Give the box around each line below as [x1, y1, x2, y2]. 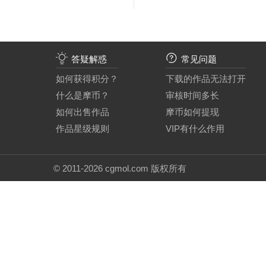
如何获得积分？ [56, 74, 118, 84]
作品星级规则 [56, 123, 109, 134]
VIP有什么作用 [166, 123, 224, 134]
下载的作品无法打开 [166, 74, 246, 84]
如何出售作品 [56, 107, 109, 117]
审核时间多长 [166, 90, 219, 100]
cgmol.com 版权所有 [103, 163, 186, 173]
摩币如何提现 [166, 107, 219, 117]
